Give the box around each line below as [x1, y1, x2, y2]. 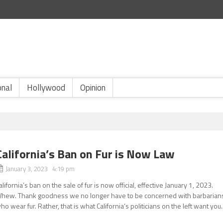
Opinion [80, 81, 106, 94]
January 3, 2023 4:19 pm [5, 164, 75, 174]
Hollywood [27, 81, 65, 94]
